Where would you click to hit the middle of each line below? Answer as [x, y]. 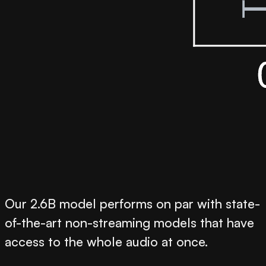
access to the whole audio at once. [106, 241]
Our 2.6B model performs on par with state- [132, 203]
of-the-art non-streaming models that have [129, 222]
